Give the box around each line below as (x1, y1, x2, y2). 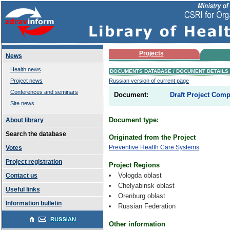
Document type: (109, 116, 159, 124)
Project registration (6, 158, 62, 165)
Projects (139, 50, 164, 57)
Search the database (6, 130, 66, 138)
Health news (10, 66, 41, 72)
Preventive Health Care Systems (109, 144, 199, 151)
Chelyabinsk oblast (118, 182, 175, 189)
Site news (10, 100, 34, 106)
